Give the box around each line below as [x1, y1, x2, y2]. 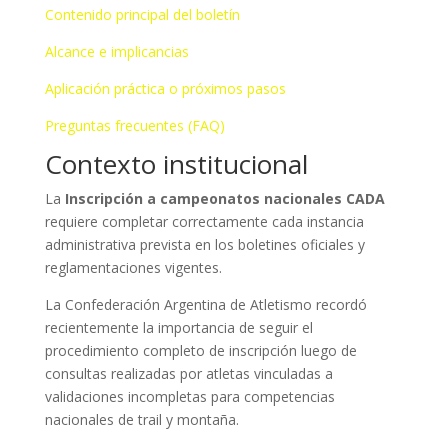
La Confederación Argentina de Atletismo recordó [44, 295, 367, 314]
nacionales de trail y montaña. [44, 410, 239, 429]
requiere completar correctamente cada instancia [44, 212, 364, 231]
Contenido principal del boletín [44, 5, 240, 24]
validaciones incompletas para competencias [44, 387, 335, 406]
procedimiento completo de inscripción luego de [44, 341, 357, 360]
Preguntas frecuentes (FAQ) [44, 116, 225, 135]
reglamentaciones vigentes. [44, 258, 222, 277]
